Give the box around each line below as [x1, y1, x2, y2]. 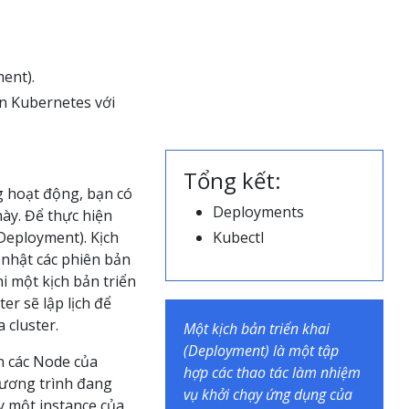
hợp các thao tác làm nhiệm [184, 362, 362, 383]
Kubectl [213, 227, 265, 247]
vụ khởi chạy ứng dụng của [184, 384, 353, 404]
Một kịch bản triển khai [184, 319, 330, 339]
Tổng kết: [184, 165, 282, 195]
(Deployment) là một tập [184, 341, 340, 361]
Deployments [213, 202, 305, 222]
